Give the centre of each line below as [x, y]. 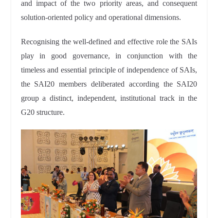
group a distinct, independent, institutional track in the [109, 98]
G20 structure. [43, 112]
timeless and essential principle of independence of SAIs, [109, 70]
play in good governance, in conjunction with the [109, 56]
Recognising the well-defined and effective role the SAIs [109, 42]
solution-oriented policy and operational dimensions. [101, 17]
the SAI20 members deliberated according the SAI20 [109, 84]
